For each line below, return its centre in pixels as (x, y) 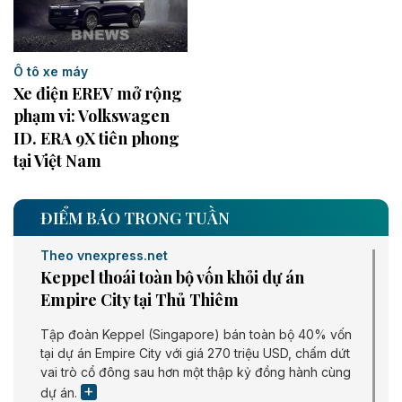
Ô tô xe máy (51, 71)
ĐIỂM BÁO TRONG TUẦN (135, 218)
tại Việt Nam (57, 160)
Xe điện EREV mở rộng (98, 93)
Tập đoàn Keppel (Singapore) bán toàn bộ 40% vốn (196, 334)
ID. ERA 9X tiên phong (96, 138)
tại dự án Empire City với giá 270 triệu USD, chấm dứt (195, 353)
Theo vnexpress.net (104, 255)
